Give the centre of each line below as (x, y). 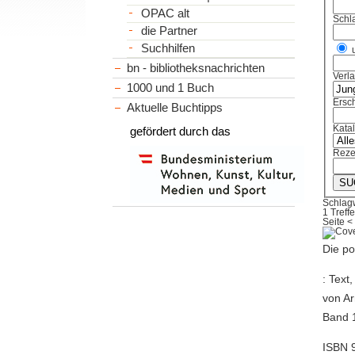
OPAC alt (165, 13)
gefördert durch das (181, 131)
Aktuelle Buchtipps (175, 107)
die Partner (169, 31)
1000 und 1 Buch (171, 87)
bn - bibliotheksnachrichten (196, 67)
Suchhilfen (168, 48)
